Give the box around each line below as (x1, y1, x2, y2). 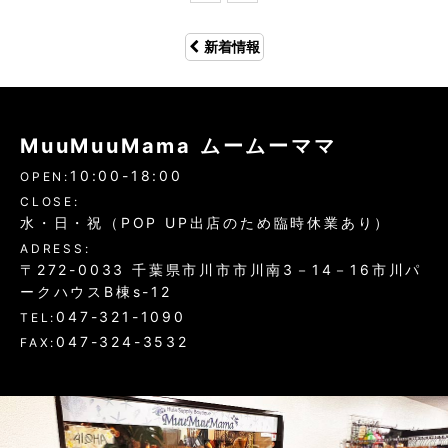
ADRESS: (20, 241, 91, 256)
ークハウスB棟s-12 (20, 283, 172, 300)
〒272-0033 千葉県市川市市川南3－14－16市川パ (20, 261, 423, 278)
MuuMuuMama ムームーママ (20, 134, 337, 158)
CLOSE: (20, 194, 80, 209)
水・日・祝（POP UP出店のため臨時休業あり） (20, 214, 392, 231)
